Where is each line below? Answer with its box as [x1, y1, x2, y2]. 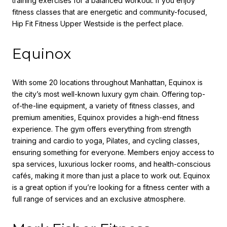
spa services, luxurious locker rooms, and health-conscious [12, 159, 211, 168]
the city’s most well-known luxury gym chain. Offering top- [12, 89, 205, 98]
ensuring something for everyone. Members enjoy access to [12, 147, 214, 157]
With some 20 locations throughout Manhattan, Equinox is [12, 78, 203, 87]
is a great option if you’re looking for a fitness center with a [12, 182, 210, 192]
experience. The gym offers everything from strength [12, 124, 191, 133]
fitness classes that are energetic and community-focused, [12, 8, 207, 17]
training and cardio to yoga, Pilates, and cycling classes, [12, 136, 200, 145]
